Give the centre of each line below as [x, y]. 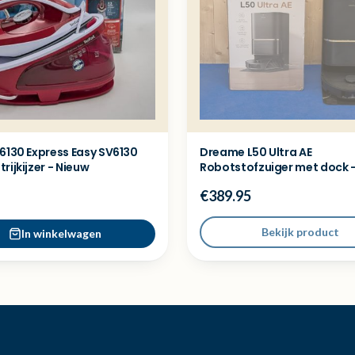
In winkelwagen [61, 233]
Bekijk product [300, 232]
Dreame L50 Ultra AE [256, 152]
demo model [235, 182]
